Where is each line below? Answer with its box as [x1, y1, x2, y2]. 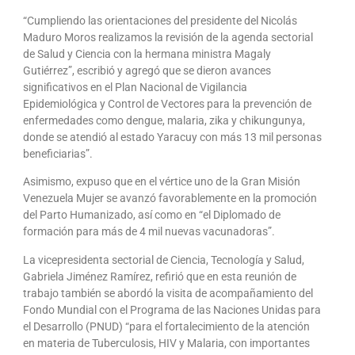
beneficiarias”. [23, 147, 93, 160]
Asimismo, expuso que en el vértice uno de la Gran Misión [23, 175, 300, 189]
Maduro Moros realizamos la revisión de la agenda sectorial [23, 30, 313, 44]
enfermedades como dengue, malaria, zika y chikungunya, [23, 113, 305, 127]
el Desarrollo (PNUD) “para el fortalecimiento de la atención [23, 319, 310, 333]
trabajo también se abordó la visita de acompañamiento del [23, 286, 313, 300]
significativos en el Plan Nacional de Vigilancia [23, 80, 247, 94]
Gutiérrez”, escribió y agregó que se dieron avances [23, 63, 271, 77]
